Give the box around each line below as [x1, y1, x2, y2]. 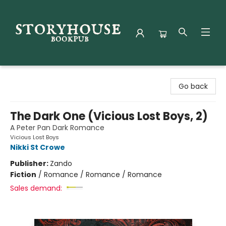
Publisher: [10, 158, 50, 168]
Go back [179, 81, 208, 91]
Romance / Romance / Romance [44, 169, 162, 180]
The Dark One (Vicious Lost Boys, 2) [10, 108, 208, 124]
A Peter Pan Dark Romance [10, 123, 104, 133]
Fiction [10, 169, 36, 180]
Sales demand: [10, 183, 62, 193]
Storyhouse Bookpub [8, 70, 80, 80]
